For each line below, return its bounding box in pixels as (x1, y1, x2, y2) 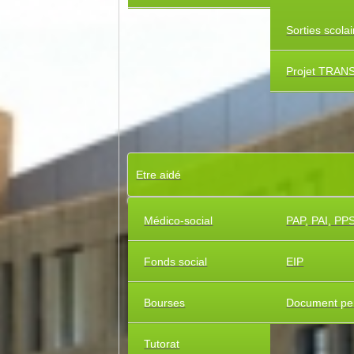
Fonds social (144, 255, 208, 268)
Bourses (144, 296, 186, 309)
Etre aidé (136, 168, 182, 181)
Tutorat (144, 337, 180, 350)
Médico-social (144, 214, 213, 227)
